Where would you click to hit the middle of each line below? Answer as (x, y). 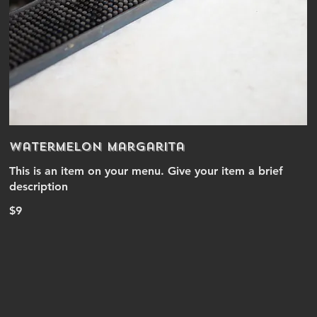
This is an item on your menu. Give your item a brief (146, 171)
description (39, 186)
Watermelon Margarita (97, 147)
